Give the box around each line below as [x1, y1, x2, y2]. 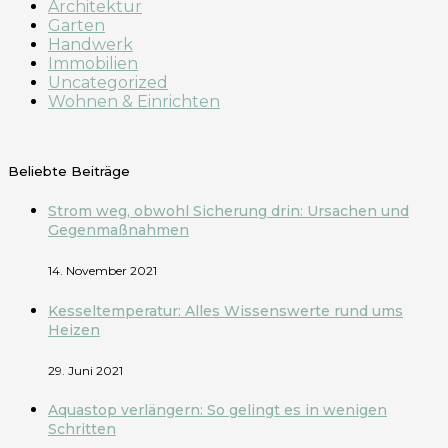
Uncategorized [48, 72, 168, 92]
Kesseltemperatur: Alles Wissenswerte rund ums [48, 301, 403, 320]
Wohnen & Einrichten [48, 91, 220, 111]
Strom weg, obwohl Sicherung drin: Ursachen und [48, 202, 409, 221]
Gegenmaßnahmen [48, 221, 189, 240]
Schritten [48, 420, 116, 439]
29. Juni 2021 [48, 362, 123, 378]
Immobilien [48, 53, 138, 73]
